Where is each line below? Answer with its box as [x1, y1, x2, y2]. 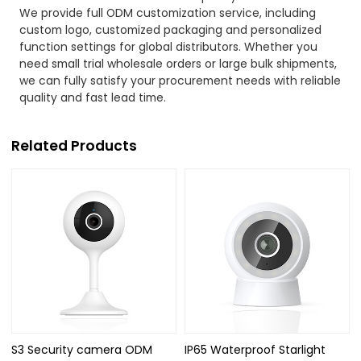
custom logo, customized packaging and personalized [19, 21, 322, 38]
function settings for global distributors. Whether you [19, 38, 318, 55]
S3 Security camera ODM [11, 341, 153, 358]
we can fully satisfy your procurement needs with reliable [19, 72, 342, 89]
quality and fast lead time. [19, 89, 167, 106]
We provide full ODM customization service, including [19, 4, 317, 21]
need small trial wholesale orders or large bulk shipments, [19, 55, 338, 72]
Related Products [11, 136, 138, 156]
